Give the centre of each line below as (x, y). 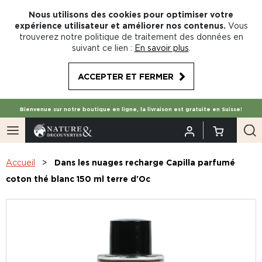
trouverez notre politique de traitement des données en (131, 37)
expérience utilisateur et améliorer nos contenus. (120, 25)
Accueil (20, 162)
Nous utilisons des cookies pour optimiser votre (131, 14)
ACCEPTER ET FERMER (125, 76)
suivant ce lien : (102, 48)
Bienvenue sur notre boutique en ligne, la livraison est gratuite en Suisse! (131, 109)
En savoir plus (161, 48)
